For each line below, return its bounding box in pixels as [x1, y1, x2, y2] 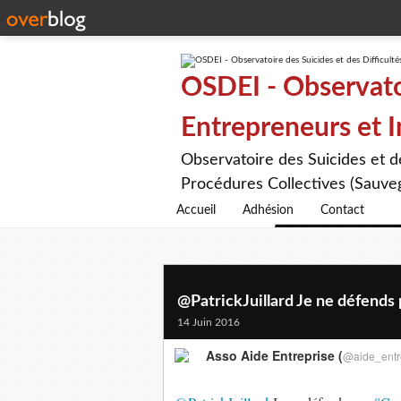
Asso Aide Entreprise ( [206, 346, 343, 364]
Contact [320, 204, 364, 217]
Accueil [176, 204, 216, 217]
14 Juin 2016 [177, 317, 240, 328]
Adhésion [243, 204, 294, 217]
